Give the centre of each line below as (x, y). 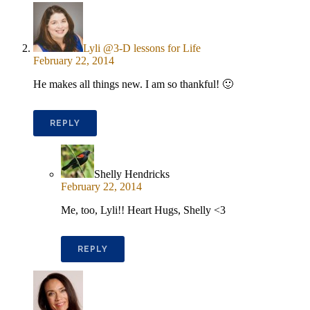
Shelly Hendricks (132, 174)
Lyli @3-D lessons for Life (142, 48)
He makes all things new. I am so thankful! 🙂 (133, 84)
